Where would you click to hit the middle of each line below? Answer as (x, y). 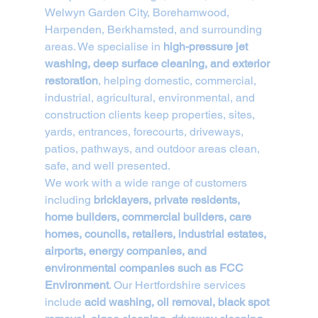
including (69, 200)
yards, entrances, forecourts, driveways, (145, 132)
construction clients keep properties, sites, (151, 115)
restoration (71, 81)
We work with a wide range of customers (147, 183)
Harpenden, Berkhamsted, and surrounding (154, 29)
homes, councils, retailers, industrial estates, (157, 234)
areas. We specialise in (104, 46)
